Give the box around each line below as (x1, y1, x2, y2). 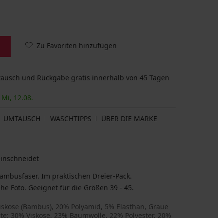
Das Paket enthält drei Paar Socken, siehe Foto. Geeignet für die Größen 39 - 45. (28, 183, 134, 193)
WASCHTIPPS (50, 114, 91, 124)
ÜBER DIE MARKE (101, 114, 157, 124)
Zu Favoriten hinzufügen (36, 40, 117, 50)
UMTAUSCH (3, 114, 40, 124)
